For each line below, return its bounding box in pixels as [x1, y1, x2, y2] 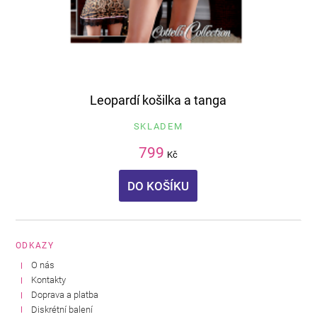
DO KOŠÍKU [127, 179, 189, 194]
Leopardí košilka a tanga [90, 92, 226, 108]
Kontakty [31, 275, 67, 285]
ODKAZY [16, 240, 54, 250]
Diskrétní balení [31, 304, 93, 315]
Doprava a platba [31, 289, 99, 300]
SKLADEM [133, 120, 183, 132]
